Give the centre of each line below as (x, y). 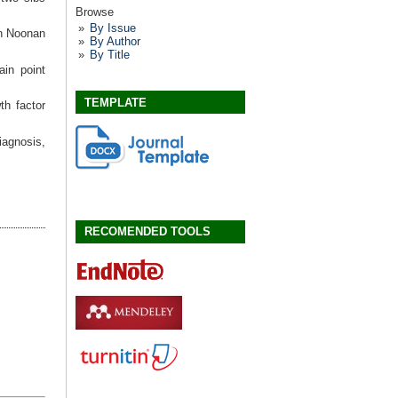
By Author (115, 42)
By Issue (112, 28)
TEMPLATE (115, 102)
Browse (95, 12)
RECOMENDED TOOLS (147, 232)
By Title (109, 55)
